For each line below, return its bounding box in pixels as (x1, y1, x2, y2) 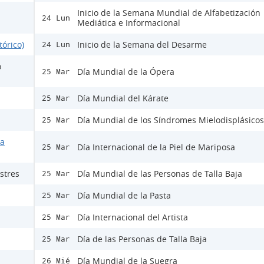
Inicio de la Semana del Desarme (77, 39, 207, 51)
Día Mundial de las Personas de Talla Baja (77, 168, 242, 180)
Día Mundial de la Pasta (77, 190, 171, 202)
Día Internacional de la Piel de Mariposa (77, 141, 235, 153)
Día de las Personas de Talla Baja (77, 233, 207, 245)
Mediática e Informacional (77, 17, 180, 29)
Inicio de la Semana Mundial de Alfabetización (77, 7, 260, 19)
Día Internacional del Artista (77, 212, 188, 223)
